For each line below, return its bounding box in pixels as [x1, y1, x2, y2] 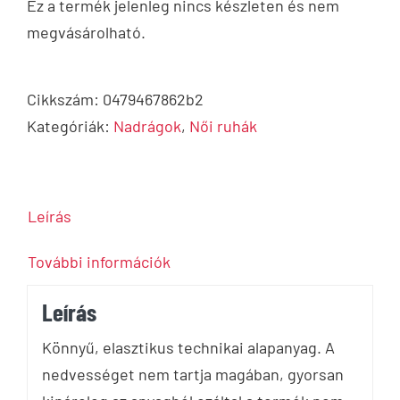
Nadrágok [113, 116, 181, 137]
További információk [28, 252, 171, 272]
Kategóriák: [27, 116, 113, 137]
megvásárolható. [27, 22, 146, 43]
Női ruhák [189, 116, 257, 137]
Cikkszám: [27, 89, 103, 110]
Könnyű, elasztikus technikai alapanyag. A [41, 337, 335, 358]
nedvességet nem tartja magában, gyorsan [41, 364, 344, 385]
